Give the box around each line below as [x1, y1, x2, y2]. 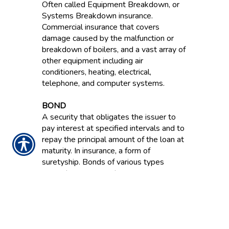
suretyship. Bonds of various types [41, 156, 164, 168]
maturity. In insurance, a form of [41, 145, 150, 156]
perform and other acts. [41, 201, 124, 213]
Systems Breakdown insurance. [41, 10, 153, 21]
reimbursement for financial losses [41, 179, 163, 190]
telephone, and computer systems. [41, 78, 165, 89]
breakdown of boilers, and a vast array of [41, 44, 186, 55]
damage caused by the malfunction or [41, 33, 174, 44]
